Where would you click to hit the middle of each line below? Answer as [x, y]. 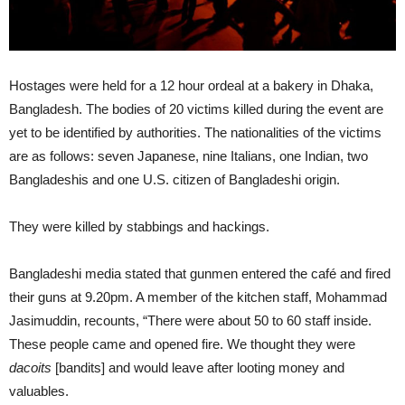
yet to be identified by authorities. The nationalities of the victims [195, 133]
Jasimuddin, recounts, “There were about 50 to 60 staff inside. [190, 321]
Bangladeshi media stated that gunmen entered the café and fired [200, 274]
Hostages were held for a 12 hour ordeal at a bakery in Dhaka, [191, 86]
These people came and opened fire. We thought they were [182, 344]
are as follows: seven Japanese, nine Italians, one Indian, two [188, 156]
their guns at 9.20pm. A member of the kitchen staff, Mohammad [198, 297]
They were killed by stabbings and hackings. [139, 227]
